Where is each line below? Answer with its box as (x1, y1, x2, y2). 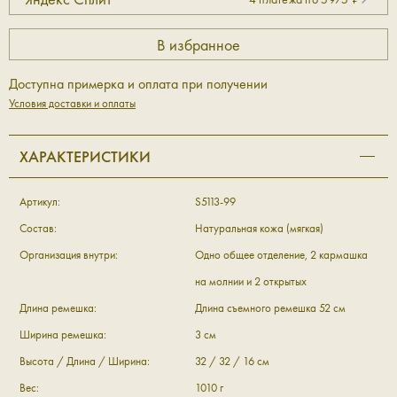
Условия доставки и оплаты (9, 96, 136, 112)
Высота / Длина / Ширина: (19, 354, 150, 370)
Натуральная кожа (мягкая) (194, 221, 323, 237)
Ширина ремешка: (19, 327, 106, 343)
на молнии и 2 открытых (194, 274, 307, 290)
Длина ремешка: (19, 300, 97, 316)
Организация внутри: (19, 247, 118, 263)
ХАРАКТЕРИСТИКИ (19, 146, 151, 167)
